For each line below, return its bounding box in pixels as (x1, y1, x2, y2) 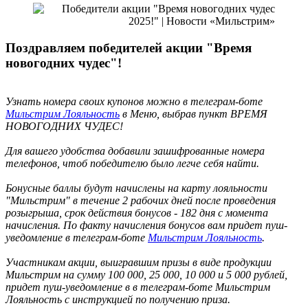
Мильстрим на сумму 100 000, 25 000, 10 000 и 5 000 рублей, (5, 269, 287, 281)
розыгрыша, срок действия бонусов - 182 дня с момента (5, 207, 268, 219)
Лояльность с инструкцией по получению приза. (5, 294, 233, 306)
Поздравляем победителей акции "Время (5, 40, 252, 55)
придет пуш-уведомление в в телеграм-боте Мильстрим (5, 281, 270, 294)
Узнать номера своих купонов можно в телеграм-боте (5, 96, 263, 108)
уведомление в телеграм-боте (5, 232, 148, 244)
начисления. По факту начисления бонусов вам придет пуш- (5, 219, 287, 232)
